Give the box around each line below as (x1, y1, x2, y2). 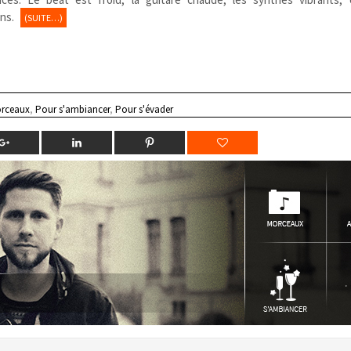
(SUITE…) (24, 11, 63, 24)
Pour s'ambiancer (35, 102, 110, 116)
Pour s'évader (115, 102, 174, 116)
